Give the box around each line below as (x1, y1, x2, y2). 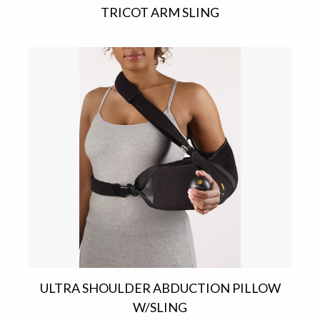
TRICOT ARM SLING (101, 4, 219, 21)
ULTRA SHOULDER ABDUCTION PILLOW (39, 280, 281, 296)
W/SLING (133, 299, 187, 316)
